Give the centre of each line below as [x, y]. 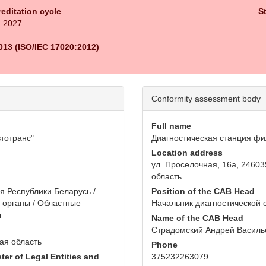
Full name [171, 126]
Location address [187, 153]
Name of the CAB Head [197, 218]
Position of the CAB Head [203, 191]
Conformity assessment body [206, 99]
